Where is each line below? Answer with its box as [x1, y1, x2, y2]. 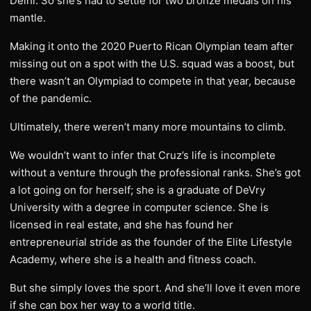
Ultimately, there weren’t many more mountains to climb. [10, 120, 286, 134]
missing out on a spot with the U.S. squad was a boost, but [10, 57, 294, 71]
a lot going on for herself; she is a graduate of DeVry [10, 183, 265, 197]
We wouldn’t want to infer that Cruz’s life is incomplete [10, 149, 276, 162]
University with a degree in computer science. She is [10, 201, 269, 215]
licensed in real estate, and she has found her [10, 218, 233, 232]
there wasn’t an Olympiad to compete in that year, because [10, 74, 296, 88]
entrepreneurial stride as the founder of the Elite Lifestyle [10, 235, 292, 249]
